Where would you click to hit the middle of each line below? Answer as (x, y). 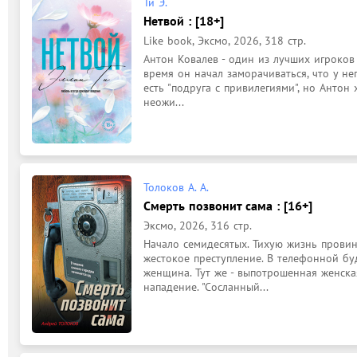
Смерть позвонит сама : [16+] (228, 206)
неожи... (164, 102)
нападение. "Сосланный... (206, 287)
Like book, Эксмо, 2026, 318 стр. (225, 41)
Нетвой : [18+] (184, 21)
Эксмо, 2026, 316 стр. (198, 226)
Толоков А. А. (176, 187)
